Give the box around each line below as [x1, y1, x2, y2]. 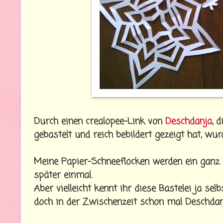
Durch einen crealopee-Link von [34, 114, 165, 129]
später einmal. [34, 168, 92, 183]
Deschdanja [165, 114, 212, 129]
